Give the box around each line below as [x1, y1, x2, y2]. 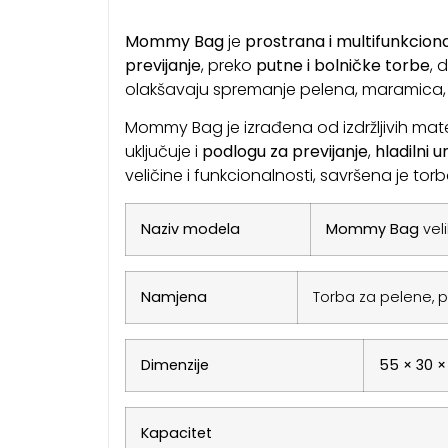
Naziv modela [140, 218, 240, 239]
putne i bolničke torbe [255, 54, 430, 78]
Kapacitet [140, 422, 212, 443]
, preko [200, 54, 256, 78]
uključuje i [124, 140, 202, 164]
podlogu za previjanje [201, 140, 368, 164]
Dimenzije [140, 354, 209, 375]
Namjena [140, 286, 207, 307]
